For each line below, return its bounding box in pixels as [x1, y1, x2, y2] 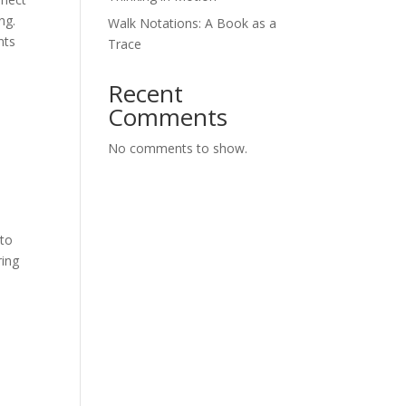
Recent [108, 77, 184, 110]
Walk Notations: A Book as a [108, 14, 277, 32]
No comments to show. [108, 140, 248, 157]
